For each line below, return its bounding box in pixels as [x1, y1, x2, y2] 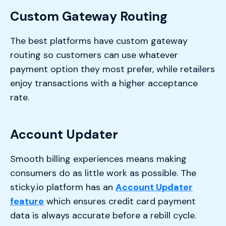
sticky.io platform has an [10, 181, 116, 193]
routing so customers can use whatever [10, 48, 178, 61]
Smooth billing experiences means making [10, 152, 187, 165]
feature [10, 195, 44, 207]
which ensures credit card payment [44, 195, 196, 207]
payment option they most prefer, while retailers [10, 63, 215, 75]
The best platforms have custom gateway [10, 34, 188, 47]
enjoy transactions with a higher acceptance [10, 77, 198, 89]
